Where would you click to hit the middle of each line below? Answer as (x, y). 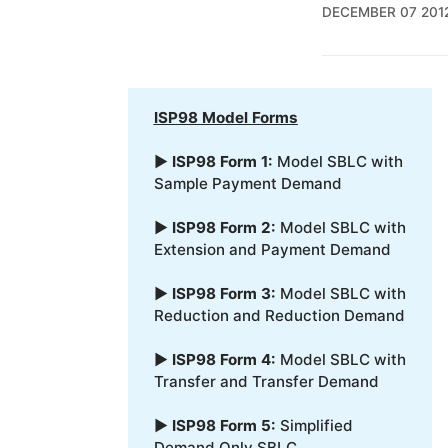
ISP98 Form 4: (223, 360)
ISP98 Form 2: (223, 228)
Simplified (314, 426)
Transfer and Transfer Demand (266, 382)
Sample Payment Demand (247, 184)
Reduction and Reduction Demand (279, 316)
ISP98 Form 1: (222, 162)
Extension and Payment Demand (272, 250)
